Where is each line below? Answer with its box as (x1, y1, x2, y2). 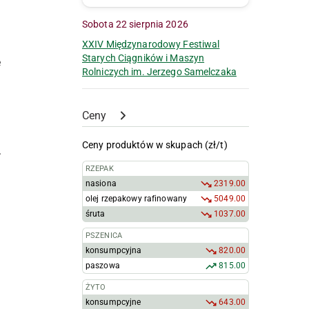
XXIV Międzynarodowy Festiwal (82, 39, 220, 50)
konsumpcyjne (86, 297, 141, 308)
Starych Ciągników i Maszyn (82, 52, 205, 64)
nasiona (86, 179, 117, 189)
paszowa (86, 261, 120, 271)
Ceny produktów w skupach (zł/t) (82, 139, 228, 151)
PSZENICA (86, 231, 122, 241)
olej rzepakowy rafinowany (86, 194, 187, 204)
